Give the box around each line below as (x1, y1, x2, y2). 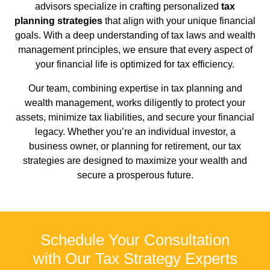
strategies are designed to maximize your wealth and (23, 155, 247, 166)
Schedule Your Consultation (40, 231, 230, 250)
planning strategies (14, 16, 102, 27)
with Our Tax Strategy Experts (33, 250, 237, 268)
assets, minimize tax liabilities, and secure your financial (16, 112, 254, 123)
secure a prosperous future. (77, 170, 193, 181)
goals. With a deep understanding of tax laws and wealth (14, 30, 256, 41)
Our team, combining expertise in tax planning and (28, 83, 242, 94)
